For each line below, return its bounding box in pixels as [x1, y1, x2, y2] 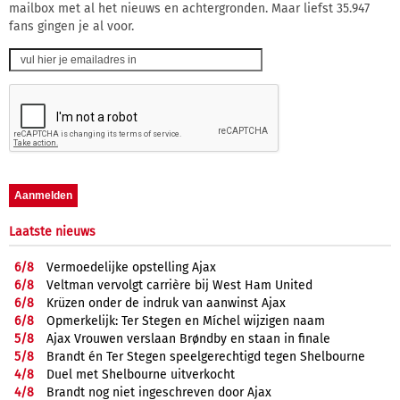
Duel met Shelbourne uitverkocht [46, 366, 235, 382]
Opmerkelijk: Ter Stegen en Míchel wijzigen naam [46, 312, 325, 329]
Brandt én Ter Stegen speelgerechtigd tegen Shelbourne [46, 348, 365, 364]
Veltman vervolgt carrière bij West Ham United [46, 277, 312, 293]
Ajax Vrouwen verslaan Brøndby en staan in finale [46, 330, 330, 346]
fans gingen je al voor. [9, 18, 134, 34]
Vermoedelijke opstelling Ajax [46, 259, 216, 275]
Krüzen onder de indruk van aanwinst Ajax [46, 295, 286, 311]
